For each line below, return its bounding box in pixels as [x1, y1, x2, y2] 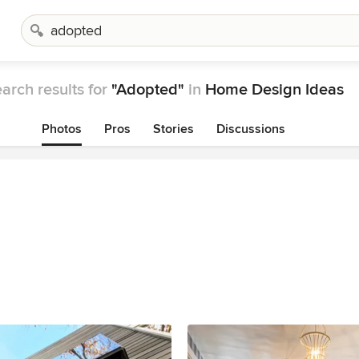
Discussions [216, 121, 285, 137]
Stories [153, 121, 194, 137]
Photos [42, 121, 82, 137]
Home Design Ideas [204, 80, 344, 99]
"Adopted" [111, 80, 184, 99]
